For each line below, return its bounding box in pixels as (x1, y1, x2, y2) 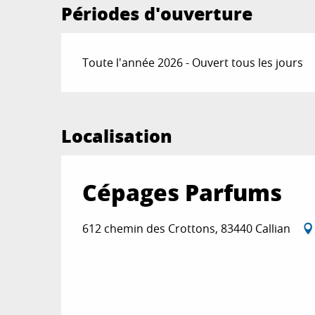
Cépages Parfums (82, 176, 282, 209)
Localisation (61, 123, 172, 149)
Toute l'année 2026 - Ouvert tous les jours (82, 55, 304, 71)
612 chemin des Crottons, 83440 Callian (82, 221, 290, 237)
